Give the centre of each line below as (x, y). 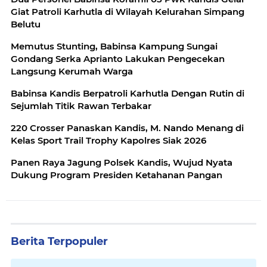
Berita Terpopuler (59, 241)
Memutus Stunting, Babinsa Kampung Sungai (114, 46)
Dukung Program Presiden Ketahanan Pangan (117, 175)
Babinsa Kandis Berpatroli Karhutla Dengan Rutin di (128, 93)
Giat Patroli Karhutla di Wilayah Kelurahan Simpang (128, 12)
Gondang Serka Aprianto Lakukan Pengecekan (118, 59)
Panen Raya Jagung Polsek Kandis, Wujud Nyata (122, 162)
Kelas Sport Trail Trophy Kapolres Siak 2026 (108, 140)
